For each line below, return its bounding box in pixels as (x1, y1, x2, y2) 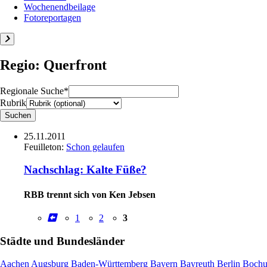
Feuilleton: (24, 141, 66, 152)
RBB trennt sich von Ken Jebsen (24, 189, 156, 200)
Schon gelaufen (66, 141, 125, 152)
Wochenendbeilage (24, 1, 95, 12)
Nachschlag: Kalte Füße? (24, 163, 147, 176)
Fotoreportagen (24, 12, 81, 23)
